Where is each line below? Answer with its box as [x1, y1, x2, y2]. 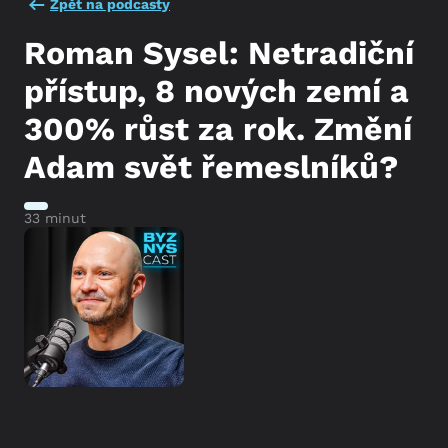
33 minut [24, 209, 86, 226]
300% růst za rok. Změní [24, 109, 412, 148]
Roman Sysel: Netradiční [24, 33, 414, 72]
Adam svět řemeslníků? [24, 147, 398, 186]
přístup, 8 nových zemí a [24, 71, 409, 110]
